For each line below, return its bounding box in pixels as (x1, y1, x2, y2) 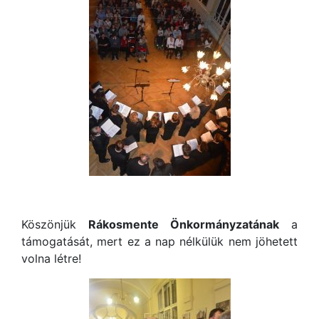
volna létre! (21, 251, 85, 266)
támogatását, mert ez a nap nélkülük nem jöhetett (21, 234, 298, 249)
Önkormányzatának (170, 216, 280, 231)
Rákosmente (88, 216, 159, 231)
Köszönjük (21, 216, 88, 231)
